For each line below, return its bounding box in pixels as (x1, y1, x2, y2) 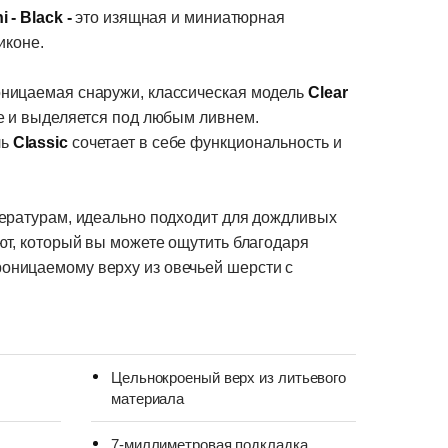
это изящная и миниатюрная (75, 9, 285, 27)
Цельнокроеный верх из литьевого (111, 369, 347, 387)
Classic (12, 134, 72, 152)
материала (111, 390, 185, 408)
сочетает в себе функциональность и (71, 134, 342, 152)
